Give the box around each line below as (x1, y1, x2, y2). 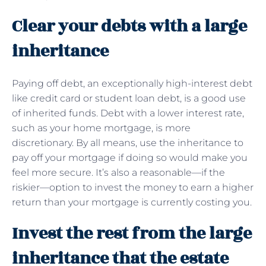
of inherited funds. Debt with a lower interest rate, (12, 107, 244, 119)
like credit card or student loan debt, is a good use (12, 92, 246, 104)
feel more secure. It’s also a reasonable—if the (12, 166, 225, 178)
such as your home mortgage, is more (12, 122, 191, 134)
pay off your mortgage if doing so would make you (12, 151, 248, 163)
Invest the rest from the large (12, 220, 252, 246)
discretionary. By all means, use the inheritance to (12, 137, 243, 148)
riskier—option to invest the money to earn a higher (12, 181, 254, 193)
